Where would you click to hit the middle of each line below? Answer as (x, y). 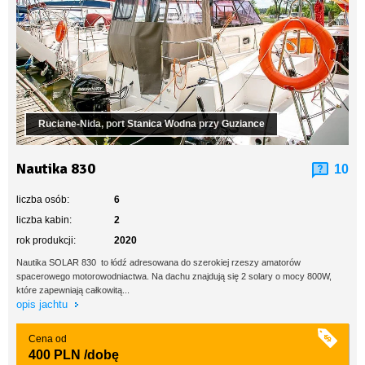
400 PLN (55, 355)
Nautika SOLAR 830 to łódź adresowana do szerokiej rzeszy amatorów (158, 262)
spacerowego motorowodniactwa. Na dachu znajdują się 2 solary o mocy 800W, (174, 276)
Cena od (48, 339)
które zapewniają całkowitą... (73, 290)
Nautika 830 (56, 169)
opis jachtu (44, 304)
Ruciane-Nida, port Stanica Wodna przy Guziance (152, 124)
